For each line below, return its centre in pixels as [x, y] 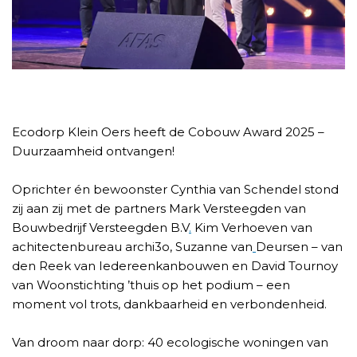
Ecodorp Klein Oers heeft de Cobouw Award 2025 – [168, 132]
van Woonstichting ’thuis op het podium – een [151, 285]
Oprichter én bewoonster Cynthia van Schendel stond [175, 190]
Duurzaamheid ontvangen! [93, 151]
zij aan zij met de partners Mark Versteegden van [159, 209]
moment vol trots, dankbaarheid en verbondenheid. [169, 304]
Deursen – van [299, 247]
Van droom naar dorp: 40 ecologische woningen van [170, 343]
